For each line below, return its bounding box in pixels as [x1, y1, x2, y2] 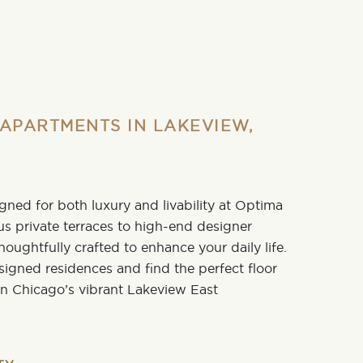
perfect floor [199, 260, 277, 276]
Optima [235, 197, 283, 213]
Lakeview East [127, 281, 218, 297]
